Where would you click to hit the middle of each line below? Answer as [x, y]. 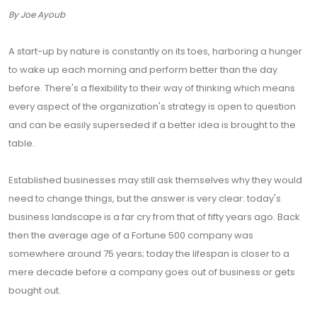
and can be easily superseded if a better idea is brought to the [152, 125]
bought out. [35, 291]
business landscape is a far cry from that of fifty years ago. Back [154, 217]
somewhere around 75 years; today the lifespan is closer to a [149, 254]
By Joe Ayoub [37, 15]
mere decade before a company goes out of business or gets [152, 272]
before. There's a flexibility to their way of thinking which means [152, 88]
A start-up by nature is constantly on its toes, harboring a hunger [155, 52]
